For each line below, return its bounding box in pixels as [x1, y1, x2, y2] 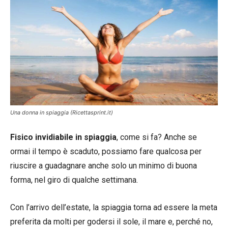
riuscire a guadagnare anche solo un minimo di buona [10, 160, 197, 170]
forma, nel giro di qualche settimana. [10, 175, 138, 185]
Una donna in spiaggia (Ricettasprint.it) [10, 108, 113, 116]
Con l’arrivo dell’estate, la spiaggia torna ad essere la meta [10, 202, 217, 212]
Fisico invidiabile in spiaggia [10, 132, 117, 142]
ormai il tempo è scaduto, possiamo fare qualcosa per [10, 146, 202, 156]
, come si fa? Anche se [117, 132, 197, 142]
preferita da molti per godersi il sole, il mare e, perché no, [10, 216, 213, 226]
